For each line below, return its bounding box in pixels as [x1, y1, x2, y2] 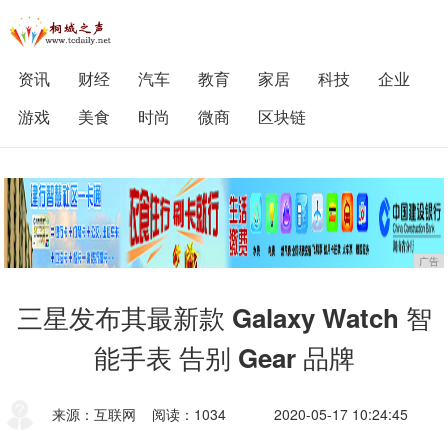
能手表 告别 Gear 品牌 [93, 339, 355, 376]
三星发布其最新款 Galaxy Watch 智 [16, 299, 432, 336]
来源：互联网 [52, 404, 137, 424]
